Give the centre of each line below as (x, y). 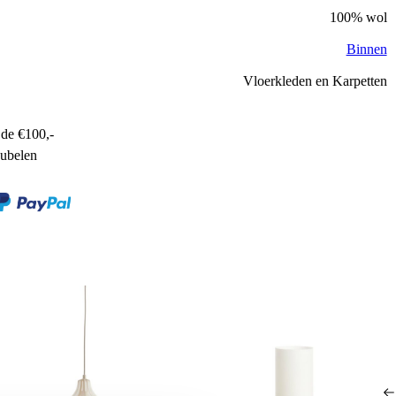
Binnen (366, 49)
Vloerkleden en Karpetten (315, 80)
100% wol (358, 17)
